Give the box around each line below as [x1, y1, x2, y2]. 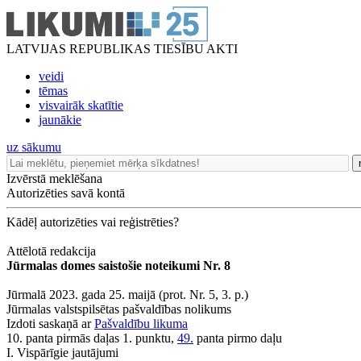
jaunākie [39, 113, 81, 127]
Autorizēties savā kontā [6, 186, 125, 200]
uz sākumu [6, 140, 61, 154]
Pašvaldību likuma [94, 317, 188, 330]
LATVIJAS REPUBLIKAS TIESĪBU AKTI [6, 42, 238, 56]
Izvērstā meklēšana [6, 172, 102, 185]
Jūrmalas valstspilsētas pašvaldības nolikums [6, 302, 231, 316]
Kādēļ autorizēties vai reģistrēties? [6, 215, 179, 229]
